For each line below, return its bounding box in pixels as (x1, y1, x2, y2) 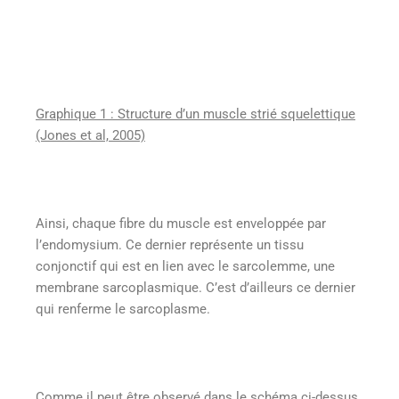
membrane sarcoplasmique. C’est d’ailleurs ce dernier (36, 279, 355, 296)
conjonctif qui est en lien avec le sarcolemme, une (36, 257, 335, 274)
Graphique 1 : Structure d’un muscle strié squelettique (36, 105, 355, 122)
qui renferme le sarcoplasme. (36, 300, 210, 317)
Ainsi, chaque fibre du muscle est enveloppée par (36, 215, 326, 232)
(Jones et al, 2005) (36, 126, 145, 143)
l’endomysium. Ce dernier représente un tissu (36, 236, 304, 253)
